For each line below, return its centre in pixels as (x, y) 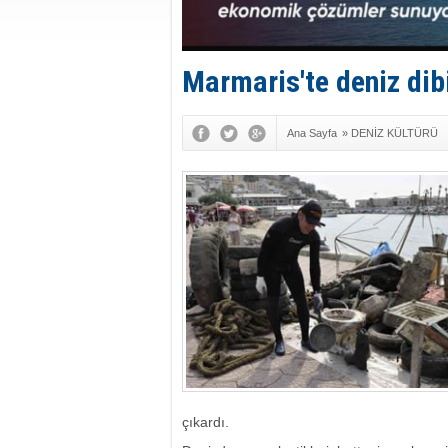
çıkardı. (205, 422)
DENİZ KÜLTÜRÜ (394, 133)
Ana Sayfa (312, 133)
